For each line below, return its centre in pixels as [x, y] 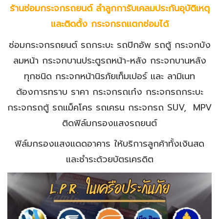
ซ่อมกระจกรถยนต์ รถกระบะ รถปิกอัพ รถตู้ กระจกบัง [109, 45]
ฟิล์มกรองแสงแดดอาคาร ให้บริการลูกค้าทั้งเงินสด [109, 144]
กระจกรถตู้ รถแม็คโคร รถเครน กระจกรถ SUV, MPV [109, 107]
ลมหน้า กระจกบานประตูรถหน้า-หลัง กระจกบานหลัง [109, 60]
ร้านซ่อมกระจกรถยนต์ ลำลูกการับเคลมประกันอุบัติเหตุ [109, 8]
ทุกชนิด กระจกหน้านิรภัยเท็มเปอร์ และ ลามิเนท [109, 76]
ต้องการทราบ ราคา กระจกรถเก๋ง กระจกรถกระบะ [109, 92]
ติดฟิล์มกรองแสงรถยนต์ [109, 123]
